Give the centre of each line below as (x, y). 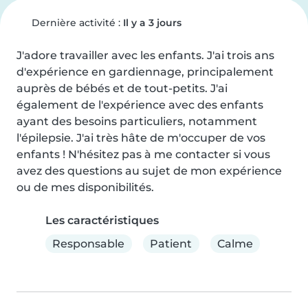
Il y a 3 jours (152, 23)
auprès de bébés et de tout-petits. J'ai (122, 88)
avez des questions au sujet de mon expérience (149, 171)
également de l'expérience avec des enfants (140, 105)
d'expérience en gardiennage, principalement (145, 72)
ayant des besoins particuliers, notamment (137, 121)
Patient (171, 243)
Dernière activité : (76, 23)
